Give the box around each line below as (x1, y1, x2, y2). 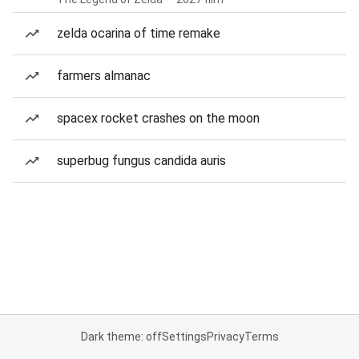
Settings (161, 330, 207, 343)
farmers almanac (57, 68, 151, 83)
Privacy (206, 330, 244, 343)
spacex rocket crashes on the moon (57, 111, 260, 126)
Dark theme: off (80, 330, 162, 343)
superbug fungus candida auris (57, 153, 226, 168)
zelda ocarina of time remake (57, 26, 220, 41)
